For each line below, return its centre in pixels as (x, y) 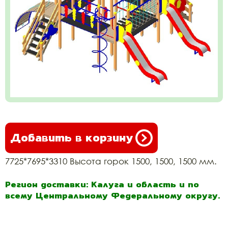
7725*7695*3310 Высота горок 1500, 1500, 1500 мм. (111, 161)
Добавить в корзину (72, 138)
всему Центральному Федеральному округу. (112, 195)
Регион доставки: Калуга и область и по (102, 184)
